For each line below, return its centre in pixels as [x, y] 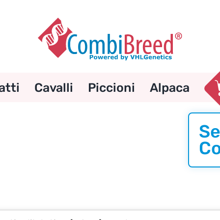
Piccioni [111, 87]
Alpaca [169, 87]
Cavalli [54, 87]
